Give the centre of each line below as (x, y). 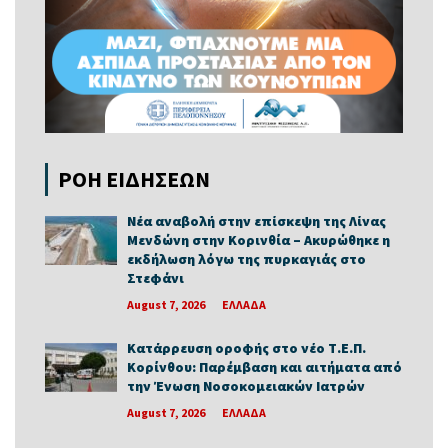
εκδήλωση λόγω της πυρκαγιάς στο (246, 259)
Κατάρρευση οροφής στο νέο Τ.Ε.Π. (246, 348)
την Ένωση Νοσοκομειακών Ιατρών (246, 386)
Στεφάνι (155, 278)
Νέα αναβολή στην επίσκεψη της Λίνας (256, 221)
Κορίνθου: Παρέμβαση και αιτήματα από (264, 367)
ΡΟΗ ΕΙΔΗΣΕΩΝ (134, 179)
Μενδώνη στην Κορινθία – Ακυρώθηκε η (258, 240)
